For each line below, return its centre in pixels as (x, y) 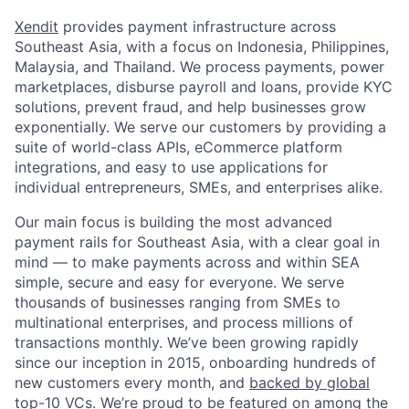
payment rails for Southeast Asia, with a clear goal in (197, 241)
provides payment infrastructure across (197, 26)
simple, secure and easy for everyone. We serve (179, 282)
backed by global (309, 382)
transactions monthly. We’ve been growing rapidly (187, 342)
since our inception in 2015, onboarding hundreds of (195, 362)
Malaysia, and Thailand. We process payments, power (199, 66)
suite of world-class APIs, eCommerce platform (178, 147)
